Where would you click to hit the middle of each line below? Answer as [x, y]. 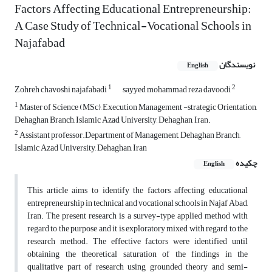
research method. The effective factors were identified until [138, 242]
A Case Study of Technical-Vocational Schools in [133, 26]
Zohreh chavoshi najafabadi [61, 90]
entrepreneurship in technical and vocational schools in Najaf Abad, [138, 203]
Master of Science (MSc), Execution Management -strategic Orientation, [138, 107]
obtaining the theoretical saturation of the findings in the [138, 254]
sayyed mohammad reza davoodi [177, 90]
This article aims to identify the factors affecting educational [138, 191]
